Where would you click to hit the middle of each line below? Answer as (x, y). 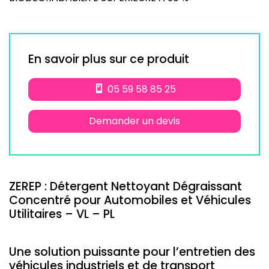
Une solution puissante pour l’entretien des (132, 252)
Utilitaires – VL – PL (62, 214)
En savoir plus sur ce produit (109, 59)
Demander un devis (134, 121)
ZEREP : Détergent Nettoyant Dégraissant (125, 187)
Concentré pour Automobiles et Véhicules (130, 201)
